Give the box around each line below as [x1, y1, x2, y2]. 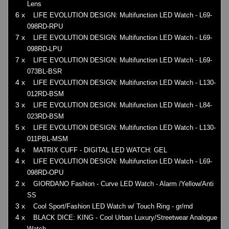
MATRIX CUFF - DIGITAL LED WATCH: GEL [33, 146, 167, 154]
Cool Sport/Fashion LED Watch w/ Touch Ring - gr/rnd [33, 202, 193, 211]
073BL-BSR [27, 67, 62, 76]
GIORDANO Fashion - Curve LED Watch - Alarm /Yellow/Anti [33, 180, 214, 188]
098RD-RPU [27, 22, 63, 31]
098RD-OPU [27, 169, 63, 177]
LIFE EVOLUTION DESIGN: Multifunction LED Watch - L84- [33, 101, 212, 109]
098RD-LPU [27, 45, 62, 53]
